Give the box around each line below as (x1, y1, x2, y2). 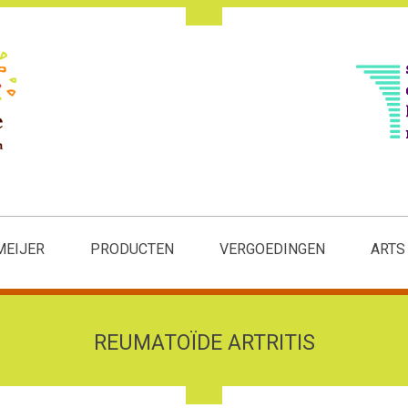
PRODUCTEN (90, 240, 174, 259)
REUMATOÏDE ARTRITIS (93, 331, 315, 356)
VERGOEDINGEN (219, 240, 325, 259)
